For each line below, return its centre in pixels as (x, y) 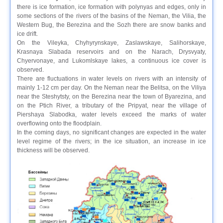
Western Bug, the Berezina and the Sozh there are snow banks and (111, 25)
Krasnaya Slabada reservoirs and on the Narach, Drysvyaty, (111, 52)
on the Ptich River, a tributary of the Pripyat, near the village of (111, 106)
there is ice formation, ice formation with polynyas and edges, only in (111, 7)
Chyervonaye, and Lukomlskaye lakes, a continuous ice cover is (111, 61)
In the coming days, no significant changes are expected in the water (111, 133)
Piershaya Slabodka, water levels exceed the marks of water (111, 115)
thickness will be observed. (53, 151)
